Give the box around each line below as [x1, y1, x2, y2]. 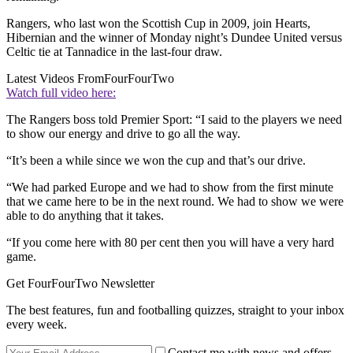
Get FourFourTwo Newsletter [6, 276, 154, 290]
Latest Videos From [6, 71, 104, 85]
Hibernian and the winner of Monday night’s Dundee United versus [6, 30, 342, 44]
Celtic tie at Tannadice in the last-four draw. [6, 44, 222, 58]
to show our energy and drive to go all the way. [6, 126, 240, 140]
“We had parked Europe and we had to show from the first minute [6, 180, 333, 194]
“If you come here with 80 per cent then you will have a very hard [6, 235, 334, 249]
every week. [6, 317, 67, 331]
